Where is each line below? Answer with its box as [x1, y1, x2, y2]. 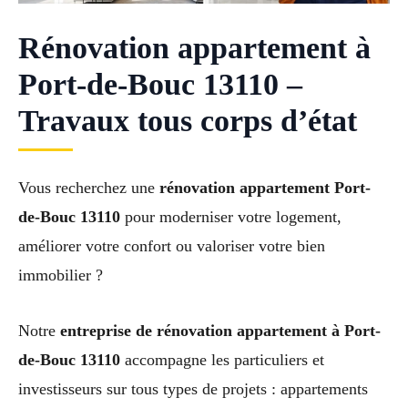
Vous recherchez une [18, 178, 159, 198]
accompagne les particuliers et [120, 350, 324, 369]
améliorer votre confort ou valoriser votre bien [18, 237, 325, 256]
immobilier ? [18, 266, 103, 285]
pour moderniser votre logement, [120, 208, 342, 227]
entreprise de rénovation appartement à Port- [60, 321, 381, 340]
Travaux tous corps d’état [18, 104, 357, 138]
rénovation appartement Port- [159, 178, 371, 198]
